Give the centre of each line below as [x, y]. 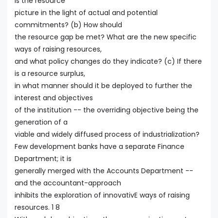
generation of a [41, 122]
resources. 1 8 [37, 207]
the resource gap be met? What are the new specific [106, 37]
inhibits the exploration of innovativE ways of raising [102, 195]
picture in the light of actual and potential [86, 12]
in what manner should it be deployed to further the [103, 85]
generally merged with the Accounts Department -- [104, 171]
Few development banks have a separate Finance [100, 146]
